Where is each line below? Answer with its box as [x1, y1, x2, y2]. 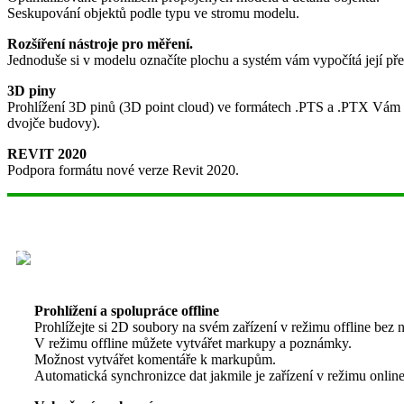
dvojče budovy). [7, 115, 100, 131]
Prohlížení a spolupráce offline [34, 302, 219, 318]
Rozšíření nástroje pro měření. [7, 35, 193, 51]
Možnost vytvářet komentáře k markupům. [34, 351, 276, 367]
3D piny [7, 82, 56, 98]
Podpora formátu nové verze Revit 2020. [7, 161, 239, 178]
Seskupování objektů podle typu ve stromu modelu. [7, 5, 299, 21]
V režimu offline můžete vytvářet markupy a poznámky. [34, 335, 352, 351]
